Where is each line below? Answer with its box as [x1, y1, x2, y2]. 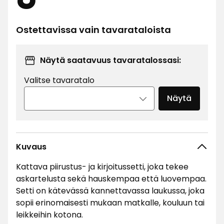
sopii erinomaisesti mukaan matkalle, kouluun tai [16, 197, 204, 208]
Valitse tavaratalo [24, 74, 94, 86]
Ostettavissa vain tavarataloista [16, 23, 171, 36]
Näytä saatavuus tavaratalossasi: [40, 54, 181, 66]
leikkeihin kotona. [16, 209, 83, 220]
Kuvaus [16, 141, 46, 152]
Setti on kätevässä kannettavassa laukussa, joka [16, 185, 204, 196]
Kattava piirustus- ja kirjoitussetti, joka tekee [16, 161, 188, 172]
